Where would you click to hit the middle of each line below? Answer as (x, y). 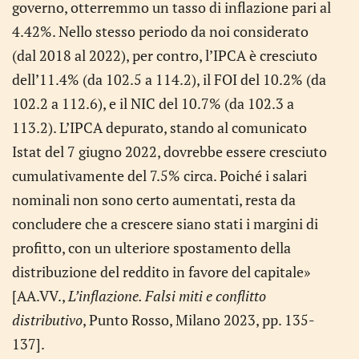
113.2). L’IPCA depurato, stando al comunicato (159, 127)
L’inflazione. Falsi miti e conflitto (167, 296)
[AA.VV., (40, 296)
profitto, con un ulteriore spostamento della (151, 248)
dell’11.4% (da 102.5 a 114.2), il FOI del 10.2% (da (169, 79)
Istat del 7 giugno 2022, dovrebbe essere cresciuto (169, 151)
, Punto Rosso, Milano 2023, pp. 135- (199, 320)
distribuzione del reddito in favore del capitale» (161, 272)
